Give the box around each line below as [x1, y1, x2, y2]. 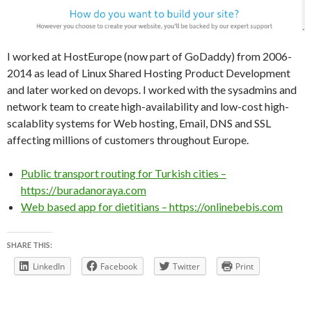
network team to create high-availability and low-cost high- [7, 99, 289, 113]
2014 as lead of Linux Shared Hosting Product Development [7, 65, 290, 79]
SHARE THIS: [7, 240, 52, 249]
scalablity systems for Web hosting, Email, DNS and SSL [7, 116, 271, 130]
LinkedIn [33, 260, 65, 272]
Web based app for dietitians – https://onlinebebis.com [21, 199, 283, 213]
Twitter [173, 260, 200, 272]
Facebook [100, 260, 137, 272]
